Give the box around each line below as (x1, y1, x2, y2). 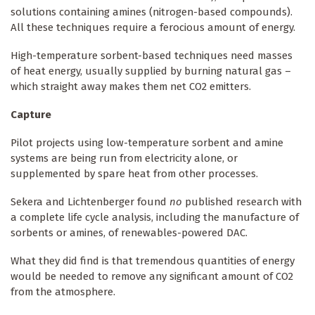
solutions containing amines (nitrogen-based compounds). (11, 5, 292, 18)
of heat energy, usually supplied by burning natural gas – (11, 64, 291, 77)
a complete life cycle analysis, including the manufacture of (11, 210, 299, 224)
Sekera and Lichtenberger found (11, 195, 169, 208)
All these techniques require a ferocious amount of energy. (11, 20, 295, 34)
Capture (11, 108, 51, 121)
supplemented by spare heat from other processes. (11, 167, 258, 180)
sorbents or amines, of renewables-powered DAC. (11, 226, 247, 239)
